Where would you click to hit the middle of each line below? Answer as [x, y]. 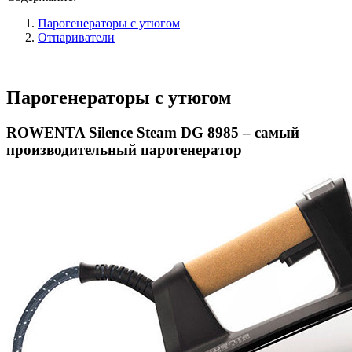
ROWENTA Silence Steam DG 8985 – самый [153, 132]
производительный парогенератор [124, 149]
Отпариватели [76, 37]
